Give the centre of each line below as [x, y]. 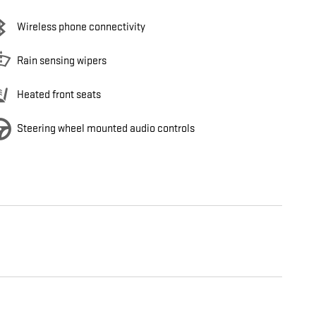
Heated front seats [59, 95]
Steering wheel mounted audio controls [106, 129]
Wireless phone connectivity [81, 28]
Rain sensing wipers [62, 61]
